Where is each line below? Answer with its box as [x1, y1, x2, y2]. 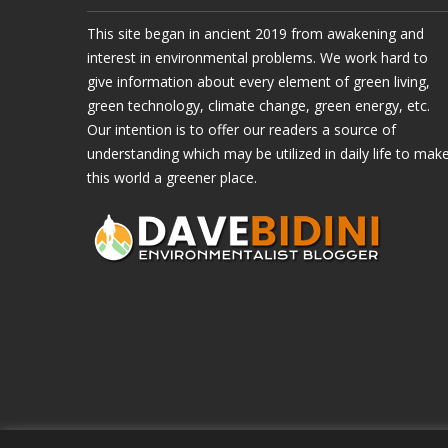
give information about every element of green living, [87, 72, 430, 91]
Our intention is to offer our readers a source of [87, 120, 396, 139]
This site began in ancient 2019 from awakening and [87, 24, 424, 43]
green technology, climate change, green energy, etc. [87, 96, 430, 115]
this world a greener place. [87, 168, 257, 187]
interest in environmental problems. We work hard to [87, 48, 428, 67]
